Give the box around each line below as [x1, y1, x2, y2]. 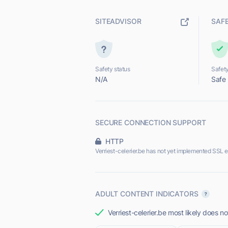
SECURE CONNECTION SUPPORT [95, 118, 206, 127]
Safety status [95, 65, 130, 73]
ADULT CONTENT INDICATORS [95, 189, 198, 198]
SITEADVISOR [95, 17, 141, 25]
